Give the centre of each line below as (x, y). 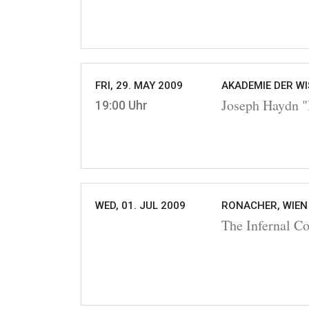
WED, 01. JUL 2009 (140, 206)
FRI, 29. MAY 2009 (139, 86)
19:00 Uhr (121, 106)
